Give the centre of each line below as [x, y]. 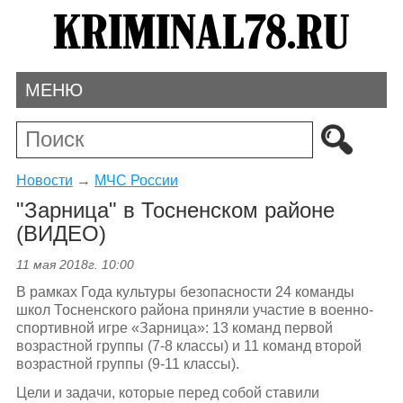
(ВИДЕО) [61, 234]
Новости [44, 180]
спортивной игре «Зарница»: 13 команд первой [174, 328]
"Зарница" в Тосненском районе [175, 210]
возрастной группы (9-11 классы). [127, 364]
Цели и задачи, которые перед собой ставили [167, 392]
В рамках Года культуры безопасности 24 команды [185, 292]
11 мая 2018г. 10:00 [75, 265]
